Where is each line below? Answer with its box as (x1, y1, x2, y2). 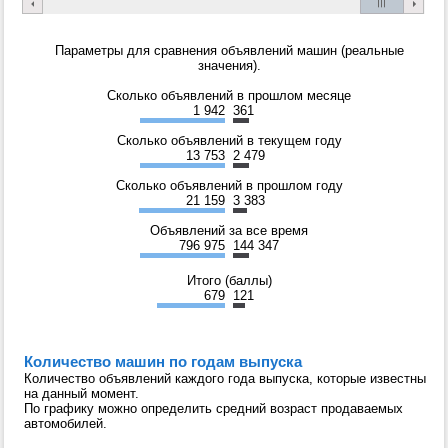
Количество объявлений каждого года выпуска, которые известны (24, 370, 426, 386)
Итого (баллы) (186, 272, 272, 288)
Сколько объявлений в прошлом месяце (107, 87, 351, 103)
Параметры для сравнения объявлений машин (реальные (54, 42, 404, 58)
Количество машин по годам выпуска (24, 352, 302, 370)
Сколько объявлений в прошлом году (115, 177, 343, 193)
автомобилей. (24, 415, 107, 431)
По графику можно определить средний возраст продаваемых (24, 400, 403, 416)
